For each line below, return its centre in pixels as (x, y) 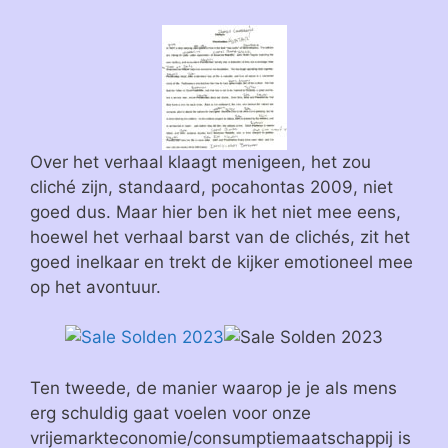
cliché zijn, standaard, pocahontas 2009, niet (211, 186)
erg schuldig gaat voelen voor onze (170, 412)
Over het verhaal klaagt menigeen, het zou (200, 161)
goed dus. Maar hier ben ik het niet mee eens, (215, 211)
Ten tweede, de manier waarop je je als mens (213, 387)
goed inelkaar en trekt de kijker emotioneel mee (221, 261)
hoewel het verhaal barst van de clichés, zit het (220, 236)
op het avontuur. (95, 286)
